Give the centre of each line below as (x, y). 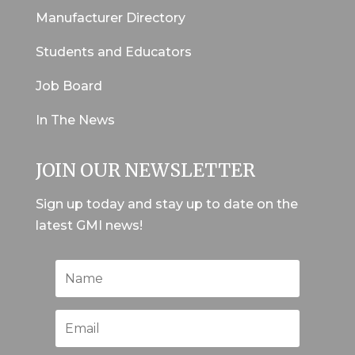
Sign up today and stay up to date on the (166, 204)
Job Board (69, 86)
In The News (75, 120)
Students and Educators (113, 52)
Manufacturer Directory (110, 18)
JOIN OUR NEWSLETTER (145, 170)
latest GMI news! (89, 226)
